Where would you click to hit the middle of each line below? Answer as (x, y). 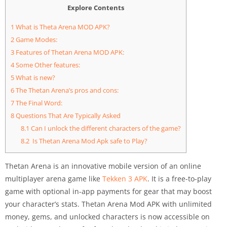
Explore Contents (96, 7)
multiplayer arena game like (54, 178)
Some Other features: (47, 65)
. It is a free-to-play (179, 178)
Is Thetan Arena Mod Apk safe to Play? (88, 141)
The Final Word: (38, 103)
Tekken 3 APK (125, 178)
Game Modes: (36, 39)
